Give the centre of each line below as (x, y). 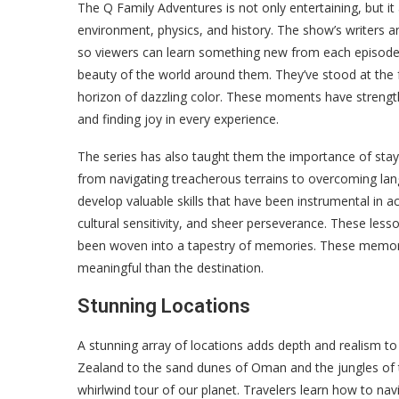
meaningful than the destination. (171, 268)
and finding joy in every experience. (178, 119)
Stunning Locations (164, 306)
